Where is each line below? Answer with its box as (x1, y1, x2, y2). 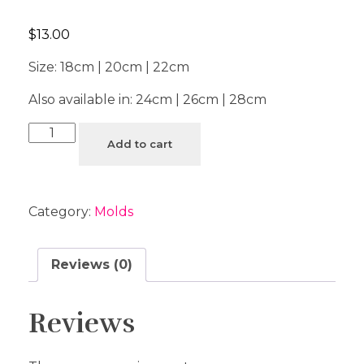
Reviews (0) (51, 257, 132, 273)
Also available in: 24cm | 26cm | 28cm (28, 92, 266, 108)
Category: (28, 204, 94, 220)
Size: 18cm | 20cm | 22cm (28, 59, 189, 76)
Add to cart (107, 137, 173, 151)
